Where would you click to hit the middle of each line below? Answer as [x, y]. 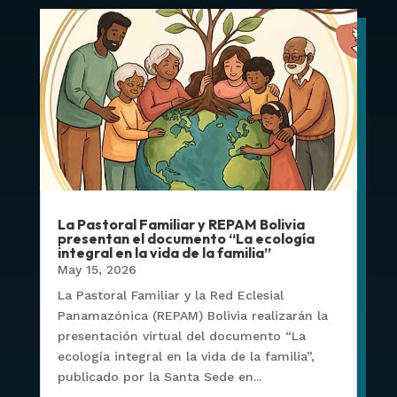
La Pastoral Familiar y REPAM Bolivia [181, 224]
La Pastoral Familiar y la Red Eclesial [170, 295]
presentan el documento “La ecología [186, 238]
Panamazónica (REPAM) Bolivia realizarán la [192, 315]
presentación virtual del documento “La [181, 335]
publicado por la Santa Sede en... [159, 376]
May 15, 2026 [97, 269]
